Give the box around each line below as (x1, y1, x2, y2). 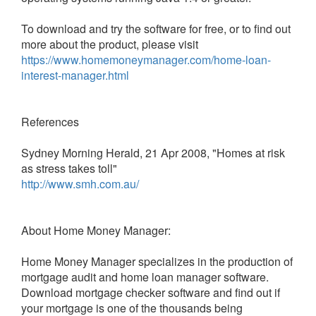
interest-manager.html (21, 67, 129, 83)
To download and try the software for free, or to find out (21, 20, 291, 37)
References (21, 114, 79, 130)
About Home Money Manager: (21, 222, 171, 238)
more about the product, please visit (21, 36, 198, 52)
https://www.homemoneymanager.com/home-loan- (21, 51, 271, 68)
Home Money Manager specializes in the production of (21, 253, 293, 269)
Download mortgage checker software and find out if (21, 284, 280, 300)
